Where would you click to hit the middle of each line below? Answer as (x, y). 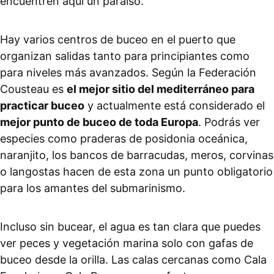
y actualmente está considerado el (175, 106)
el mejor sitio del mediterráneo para (161, 89)
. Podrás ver (229, 122)
